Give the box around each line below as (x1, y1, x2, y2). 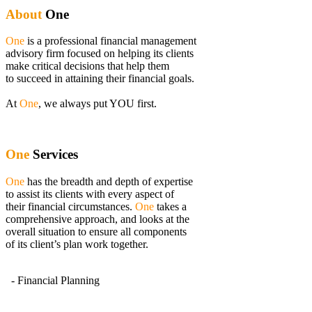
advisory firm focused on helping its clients (6, 47, 194, 60)
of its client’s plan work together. (6, 237, 148, 250)
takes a (157, 200, 187, 212)
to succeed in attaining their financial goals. (6, 72, 194, 85)
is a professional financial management (24, 35, 196, 47)
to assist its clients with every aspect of (6, 187, 174, 200)
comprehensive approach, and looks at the (6, 212, 189, 225)
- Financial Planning (11, 274, 100, 286)
